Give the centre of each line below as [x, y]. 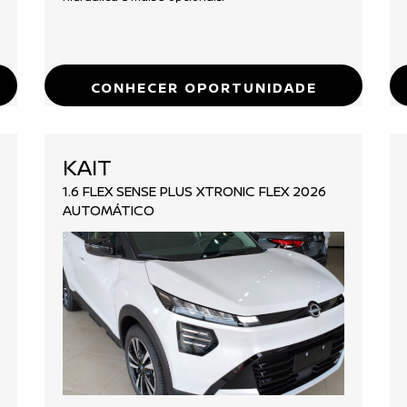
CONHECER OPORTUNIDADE [203, 87]
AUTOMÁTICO [109, 210]
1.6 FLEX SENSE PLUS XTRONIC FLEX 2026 [194, 191]
